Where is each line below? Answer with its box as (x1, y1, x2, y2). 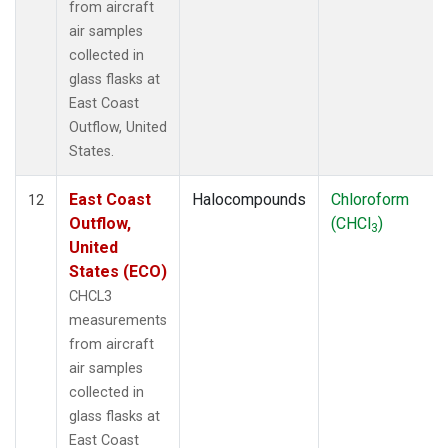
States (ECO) (69, 261, 167, 281)
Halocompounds (192, 189, 306, 209)
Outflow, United (69, 118, 167, 136)
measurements (69, 311, 167, 329)
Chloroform (331, 189, 409, 209)
